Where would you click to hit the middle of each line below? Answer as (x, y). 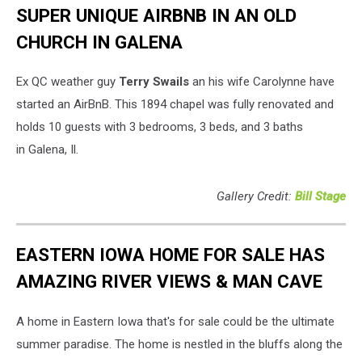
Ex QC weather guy (67, 82)
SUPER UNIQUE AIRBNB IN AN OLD (156, 15)
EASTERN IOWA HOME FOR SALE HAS (170, 254)
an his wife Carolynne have (262, 82)
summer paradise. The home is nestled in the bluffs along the (179, 344)
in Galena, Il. (47, 150)
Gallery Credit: (256, 197)
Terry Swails (154, 82)
